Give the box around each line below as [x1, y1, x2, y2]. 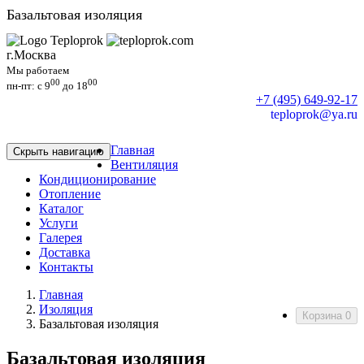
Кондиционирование [39, 172, 156, 187]
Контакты [39, 260, 93, 275]
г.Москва [6, 47, 56, 62]
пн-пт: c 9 [6, 80, 50, 93]
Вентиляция [110, 158, 178, 172]
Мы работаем [6, 63, 69, 76]
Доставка [39, 245, 90, 260]
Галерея [39, 231, 82, 245]
